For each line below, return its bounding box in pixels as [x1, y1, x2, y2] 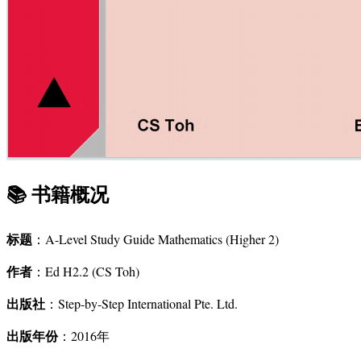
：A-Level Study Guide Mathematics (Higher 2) [32, 230, 279, 248]
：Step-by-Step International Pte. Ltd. [45, 295, 238, 313]
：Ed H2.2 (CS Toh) [32, 263, 139, 280]
